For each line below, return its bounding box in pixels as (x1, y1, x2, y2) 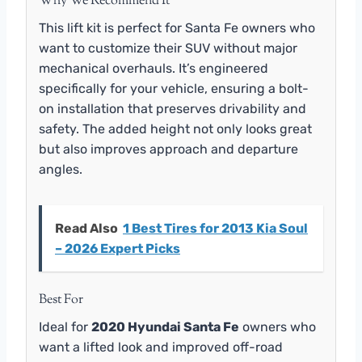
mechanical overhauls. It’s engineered (39, 60, 268, 76)
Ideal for (39, 318, 91, 335)
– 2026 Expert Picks (55, 240, 180, 256)
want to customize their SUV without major (39, 40, 297, 56)
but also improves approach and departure (39, 141, 298, 157)
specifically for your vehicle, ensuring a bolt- (39, 80, 309, 96)
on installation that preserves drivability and (39, 100, 306, 116)
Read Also (55, 220, 118, 236)
